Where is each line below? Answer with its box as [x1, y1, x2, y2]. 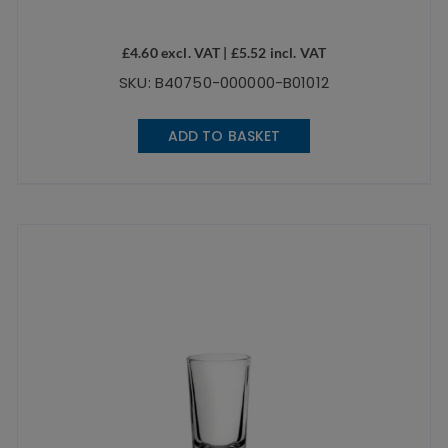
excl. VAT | [157, 43, 231, 61]
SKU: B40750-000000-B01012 [119, 71, 329, 93]
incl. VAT [266, 43, 326, 61]
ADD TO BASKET [167, 125, 281, 146]
